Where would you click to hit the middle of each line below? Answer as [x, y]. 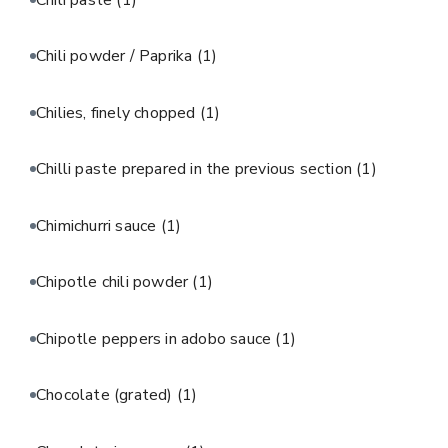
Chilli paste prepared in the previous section [196, 169]
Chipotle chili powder [114, 282]
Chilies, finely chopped [118, 112]
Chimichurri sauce [98, 225]
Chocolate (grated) [106, 395]
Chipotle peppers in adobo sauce [156, 338]
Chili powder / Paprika [116, 56]
